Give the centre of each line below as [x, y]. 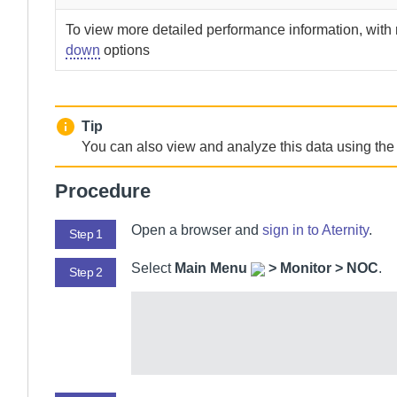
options [125, 50]
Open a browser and [197, 230]
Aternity [345, 230]
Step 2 [86, 272]
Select [153, 268]
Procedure [103, 191]
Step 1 [86, 234]
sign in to [292, 230]
